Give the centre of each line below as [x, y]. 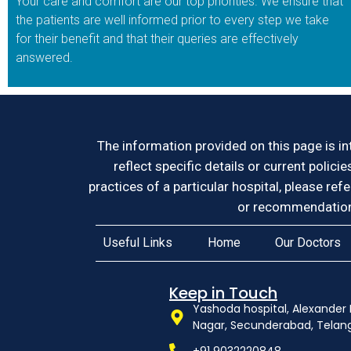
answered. [44, 58]
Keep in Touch [223, 293]
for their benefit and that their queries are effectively [157, 39]
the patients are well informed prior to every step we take [172, 20]
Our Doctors [308, 243]
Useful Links [138, 243]
